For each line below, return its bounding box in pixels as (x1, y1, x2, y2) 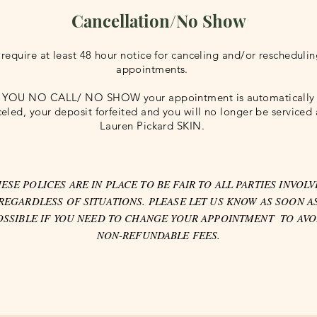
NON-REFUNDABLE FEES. (96, 228, 221, 242)
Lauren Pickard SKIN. (100, 119, 204, 132)
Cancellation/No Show (71, 9, 246, 32)
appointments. (116, 62, 188, 76)
